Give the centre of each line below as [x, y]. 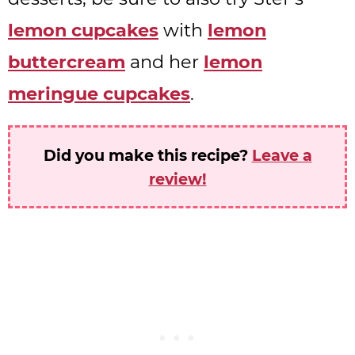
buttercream [67, 62]
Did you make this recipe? [147, 155]
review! [177, 179]
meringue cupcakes [99, 94]
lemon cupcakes [83, 31]
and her [164, 62]
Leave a [282, 155]
